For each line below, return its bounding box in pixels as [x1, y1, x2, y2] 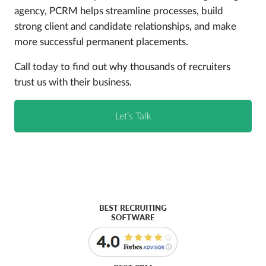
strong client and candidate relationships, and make [14, 21, 236, 31]
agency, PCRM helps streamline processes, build [14, 6, 223, 16]
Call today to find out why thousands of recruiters [14, 62, 230, 72]
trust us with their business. [14, 77, 132, 87]
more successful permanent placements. [14, 37, 188, 47]
